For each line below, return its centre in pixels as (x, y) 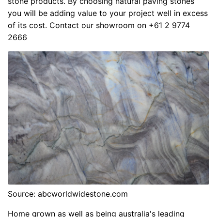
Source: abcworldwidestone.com (68, 194)
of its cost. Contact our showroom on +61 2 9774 (99, 25)
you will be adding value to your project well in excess (108, 13)
